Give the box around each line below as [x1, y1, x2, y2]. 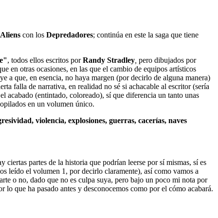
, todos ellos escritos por [7, 55, 83, 64]
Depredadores [46, 30, 93, 39]
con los [20, 30, 46, 39]
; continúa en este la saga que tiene [93, 30, 199, 39]
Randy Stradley [83, 55, 135, 64]
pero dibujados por [137, 55, 196, 64]
